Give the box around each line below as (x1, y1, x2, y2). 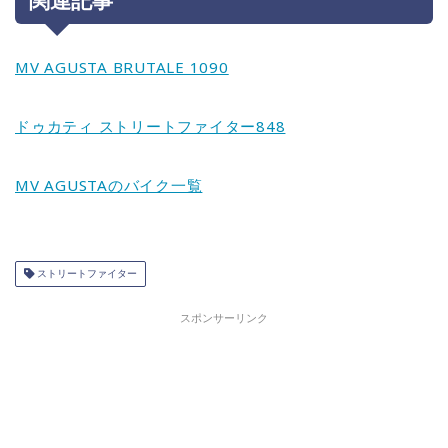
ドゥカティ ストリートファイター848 (15, 115, 286, 136)
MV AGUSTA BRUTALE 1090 (15, 56, 229, 77)
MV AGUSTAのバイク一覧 (15, 174, 203, 195)
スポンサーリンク (180, 311, 268, 324)
